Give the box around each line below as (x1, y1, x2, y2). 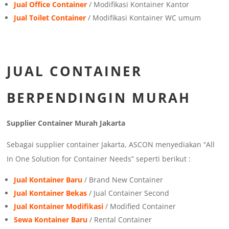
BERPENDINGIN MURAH (7, 88, 191, 107)
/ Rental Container (87, 215, 152, 225)
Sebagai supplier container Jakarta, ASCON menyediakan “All (7, 140, 215, 150)
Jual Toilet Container (14, 13, 86, 23)
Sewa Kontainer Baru (14, 215, 88, 225)
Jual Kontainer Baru (14, 175, 83, 185)
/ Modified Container (103, 201, 176, 212)
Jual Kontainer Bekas (14, 188, 87, 198)
